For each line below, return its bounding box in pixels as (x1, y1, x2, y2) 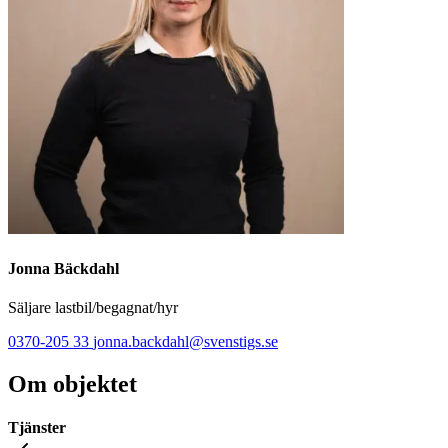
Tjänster (8, 419, 66, 437)
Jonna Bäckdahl (8, 259, 119, 277)
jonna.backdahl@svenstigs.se (93, 333, 278, 350)
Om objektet (8, 370, 137, 397)
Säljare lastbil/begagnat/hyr (8, 299, 178, 316)
